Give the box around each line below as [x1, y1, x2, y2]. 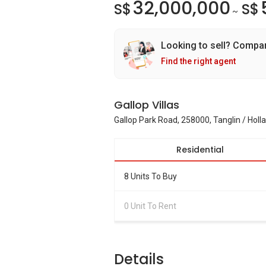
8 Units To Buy [124, 171, 177, 181]
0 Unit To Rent [124, 201, 176, 211]
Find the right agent [161, 56, 236, 66]
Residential [176, 144, 224, 156]
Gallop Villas [114, 97, 179, 112]
